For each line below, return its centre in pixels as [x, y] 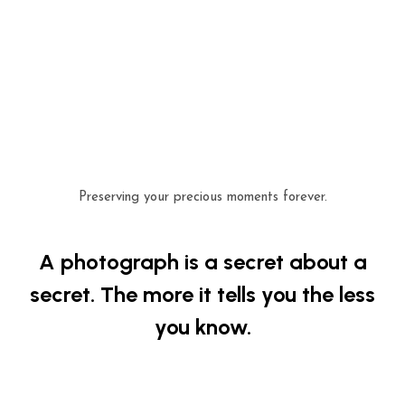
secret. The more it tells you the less [202, 294]
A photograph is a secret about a [202, 262]
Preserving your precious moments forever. [202, 198]
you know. [202, 327]
